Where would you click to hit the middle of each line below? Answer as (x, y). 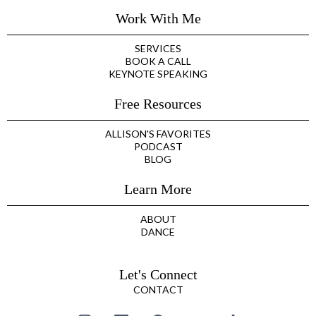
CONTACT (158, 289)
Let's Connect (158, 274)
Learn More (158, 189)
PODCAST (158, 146)
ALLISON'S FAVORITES (158, 133)
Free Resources (158, 103)
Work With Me (158, 18)
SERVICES (158, 48)
